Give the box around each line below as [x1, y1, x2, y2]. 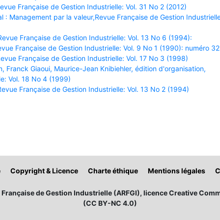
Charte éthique [88, 166, 138, 175]
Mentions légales [148, 166, 205, 175]
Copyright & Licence [10, 166, 78, 175]
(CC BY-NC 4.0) [83, 199, 137, 208]
